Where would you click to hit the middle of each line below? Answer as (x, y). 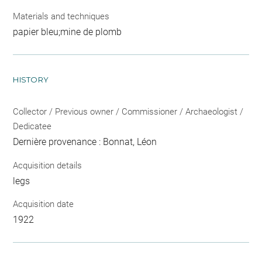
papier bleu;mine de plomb (68, 32)
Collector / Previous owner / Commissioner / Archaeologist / (128, 112)
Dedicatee (32, 127)
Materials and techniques (61, 17)
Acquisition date (44, 204)
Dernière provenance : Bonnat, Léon (85, 142)
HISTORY (31, 80)
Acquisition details (48, 165)
